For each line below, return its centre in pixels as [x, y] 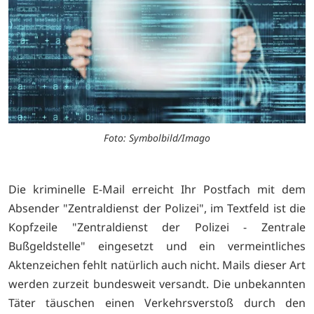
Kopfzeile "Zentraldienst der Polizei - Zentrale [157, 227]
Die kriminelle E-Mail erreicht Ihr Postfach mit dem [157, 189]
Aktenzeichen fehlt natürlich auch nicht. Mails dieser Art [157, 265]
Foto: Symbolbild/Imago [157, 137]
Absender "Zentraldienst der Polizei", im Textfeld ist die [157, 208]
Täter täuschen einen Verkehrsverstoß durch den [157, 302]
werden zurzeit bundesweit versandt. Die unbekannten [157, 284]
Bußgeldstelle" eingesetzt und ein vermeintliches [157, 246]
